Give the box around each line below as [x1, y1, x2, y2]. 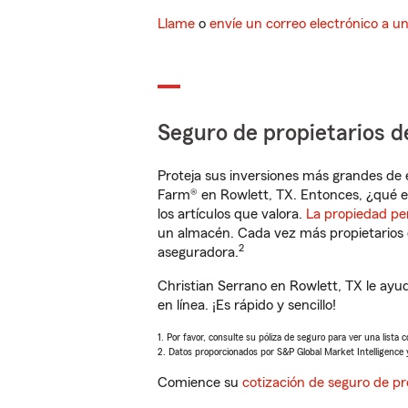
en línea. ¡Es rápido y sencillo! [158, 298, 336, 312]
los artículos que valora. [158, 207, 306, 221]
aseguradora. [158, 245, 239, 260]
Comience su [158, 375, 242, 390]
